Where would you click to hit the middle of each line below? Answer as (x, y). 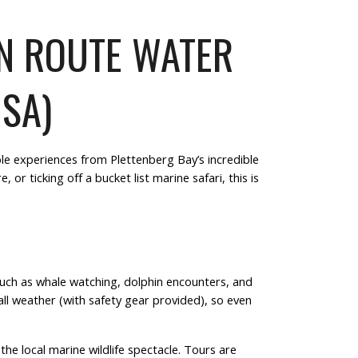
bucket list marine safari (158, 177)
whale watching (76, 281)
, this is (240, 177)
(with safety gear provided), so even (153, 299)
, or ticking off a (51, 177)
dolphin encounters (175, 281)
